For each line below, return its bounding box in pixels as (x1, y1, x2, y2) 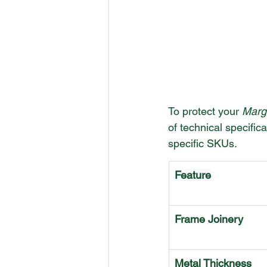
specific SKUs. (168, 137, 237, 150)
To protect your (168, 105, 242, 118)
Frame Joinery (175, 213, 243, 226)
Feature (175, 169, 211, 182)
